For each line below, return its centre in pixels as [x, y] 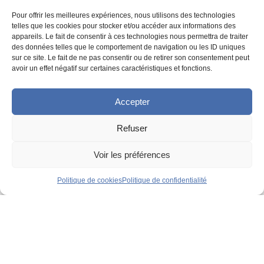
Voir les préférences [132, 154]
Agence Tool [158, 106]
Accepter [132, 101]
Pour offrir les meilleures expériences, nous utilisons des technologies [123, 15]
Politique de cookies [90, 180]
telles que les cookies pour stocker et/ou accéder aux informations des [124, 26]
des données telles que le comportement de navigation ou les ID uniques [128, 47]
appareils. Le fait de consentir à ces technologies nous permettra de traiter [130, 37]
